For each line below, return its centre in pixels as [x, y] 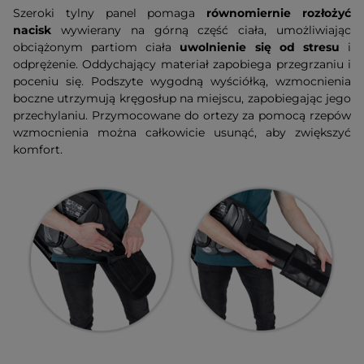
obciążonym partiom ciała [97, 48]
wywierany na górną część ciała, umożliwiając [201, 30]
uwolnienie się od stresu [260, 48]
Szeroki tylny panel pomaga [110, 13]
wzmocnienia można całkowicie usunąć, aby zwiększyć [182, 133]
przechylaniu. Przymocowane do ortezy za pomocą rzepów [182, 116]
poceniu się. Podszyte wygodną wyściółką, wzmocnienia [182, 82]
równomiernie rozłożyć [279, 13]
